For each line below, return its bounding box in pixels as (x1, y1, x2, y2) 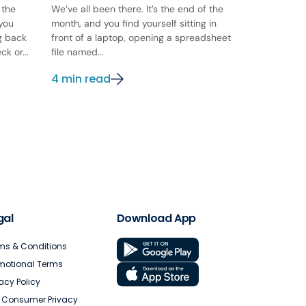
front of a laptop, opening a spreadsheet (51, 31, 232, 44)
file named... (51, 46, 105, 59)
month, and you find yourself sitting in (51, 17, 217, 30)
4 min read (51, 71, 111, 87)
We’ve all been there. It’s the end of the (51, 3, 224, 16)
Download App (116, 210, 196, 227)
